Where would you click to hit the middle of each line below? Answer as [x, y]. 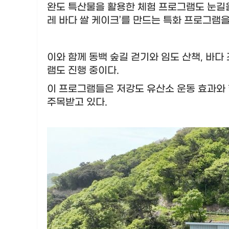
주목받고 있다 [76, 102]
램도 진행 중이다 [82, 71]
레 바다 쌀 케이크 [83, 20]
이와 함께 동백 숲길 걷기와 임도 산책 [124, 57]
